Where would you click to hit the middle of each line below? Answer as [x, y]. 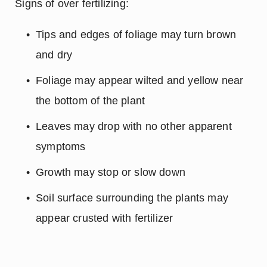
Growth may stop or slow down [111, 173]
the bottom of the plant [91, 101]
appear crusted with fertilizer [105, 218]
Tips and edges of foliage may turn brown [136, 35]
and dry [54, 55]
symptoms [61, 147]
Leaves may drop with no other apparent [134, 127]
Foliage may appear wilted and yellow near [140, 81]
